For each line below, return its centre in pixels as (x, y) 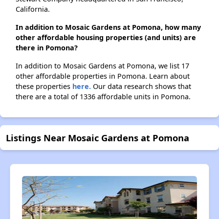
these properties (44, 87)
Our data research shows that (141, 87)
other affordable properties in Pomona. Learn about (103, 76)
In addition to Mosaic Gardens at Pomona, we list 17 (102, 66)
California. (33, 9)
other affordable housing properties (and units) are (106, 38)
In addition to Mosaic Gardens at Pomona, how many (108, 27)
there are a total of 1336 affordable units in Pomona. (103, 97)
